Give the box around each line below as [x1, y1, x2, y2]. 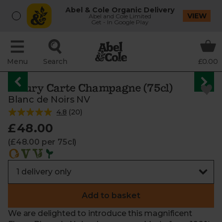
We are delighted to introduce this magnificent [8, 209, 192, 218]
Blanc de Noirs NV [8, 94, 90, 105]
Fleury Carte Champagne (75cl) [8, 81, 173, 95]
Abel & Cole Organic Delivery [65, 5, 175, 14]
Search [43, 57, 67, 66]
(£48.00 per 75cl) [8, 137, 77, 147]
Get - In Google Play [91, 18, 149, 26]
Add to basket [82, 191, 140, 200]
